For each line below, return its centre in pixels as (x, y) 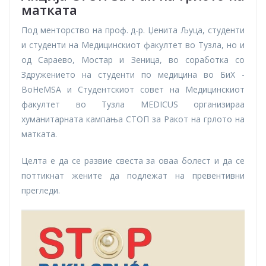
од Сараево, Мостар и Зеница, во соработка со (133, 59)
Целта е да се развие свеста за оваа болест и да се (133, 160)
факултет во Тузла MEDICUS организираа (133, 104)
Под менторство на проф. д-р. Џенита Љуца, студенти (133, 30)
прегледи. (41, 190)
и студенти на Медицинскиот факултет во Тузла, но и (133, 45)
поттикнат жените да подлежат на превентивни (133, 175)
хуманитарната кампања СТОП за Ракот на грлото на (133, 119)
